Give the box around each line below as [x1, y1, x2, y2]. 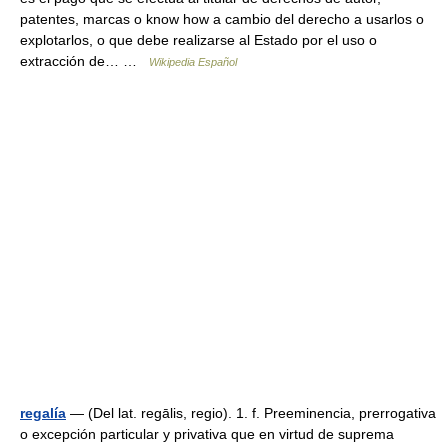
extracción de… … [20, 52, 149, 69]
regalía [20, 404, 66, 421]
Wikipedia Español [149, 55, 237, 68]
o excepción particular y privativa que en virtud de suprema [20, 425, 394, 442]
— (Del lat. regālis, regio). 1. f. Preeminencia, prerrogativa [66, 404, 436, 421]
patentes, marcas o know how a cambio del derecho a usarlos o [20, 10, 424, 27]
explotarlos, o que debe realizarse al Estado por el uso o [20, 31, 377, 48]
